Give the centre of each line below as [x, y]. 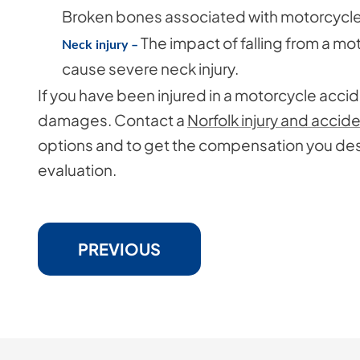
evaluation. [78, 170]
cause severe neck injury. [151, 69]
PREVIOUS [119, 249]
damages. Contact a [112, 120]
